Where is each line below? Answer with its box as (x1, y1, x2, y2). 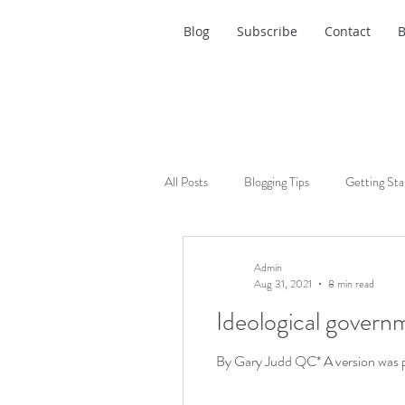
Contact (325, 23, 371, 40)
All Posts (165, 172, 208, 191)
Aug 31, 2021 (254, 276, 312, 292)
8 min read (328, 276, 374, 292)
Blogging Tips (244, 172, 309, 191)
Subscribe (237, 23, 297, 40)
